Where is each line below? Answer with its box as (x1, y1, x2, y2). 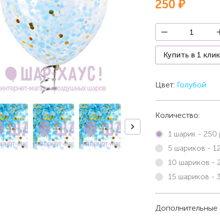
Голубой (176, 80, 206, 89)
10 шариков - (167, 158, 217, 167)
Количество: (155, 110, 200, 120)
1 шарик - (167, 129, 203, 138)
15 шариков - (167, 172, 217, 181)
